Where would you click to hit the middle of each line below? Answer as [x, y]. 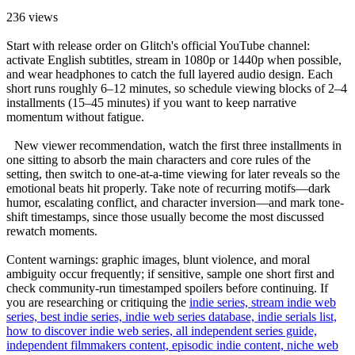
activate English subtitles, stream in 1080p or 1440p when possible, [174, 59]
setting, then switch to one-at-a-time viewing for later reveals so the [173, 174]
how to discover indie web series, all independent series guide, [162, 330]
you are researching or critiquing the [98, 302]
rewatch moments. [52, 231]
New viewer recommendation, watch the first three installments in [178, 145]
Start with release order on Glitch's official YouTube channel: [158, 45]
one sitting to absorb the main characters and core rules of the [158, 159]
